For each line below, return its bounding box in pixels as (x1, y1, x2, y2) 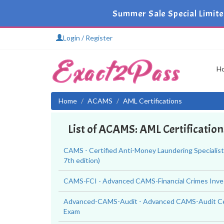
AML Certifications (123, 96, 182, 105)
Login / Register (63, 33, 112, 42)
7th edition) (63, 156, 100, 164)
